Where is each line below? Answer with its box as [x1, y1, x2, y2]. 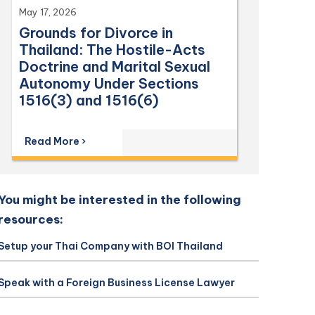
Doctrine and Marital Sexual [19, 58, 211, 75]
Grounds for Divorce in [19, 24, 174, 41]
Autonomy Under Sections [19, 75, 200, 92]
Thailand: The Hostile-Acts [19, 41, 206, 58]
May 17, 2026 [19, 6, 77, 18]
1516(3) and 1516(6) [19, 91, 160, 109]
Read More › [25, 135, 86, 148]
